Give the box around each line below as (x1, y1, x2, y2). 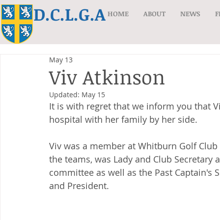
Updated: (49, 90, 82, 99)
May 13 (49, 55, 73, 64)
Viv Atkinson (49, 63, 165, 90)
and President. (49, 180, 109, 192)
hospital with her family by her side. (49, 113, 197, 125)
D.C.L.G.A (33, 2, 106, 26)
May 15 (82, 90, 105, 99)
